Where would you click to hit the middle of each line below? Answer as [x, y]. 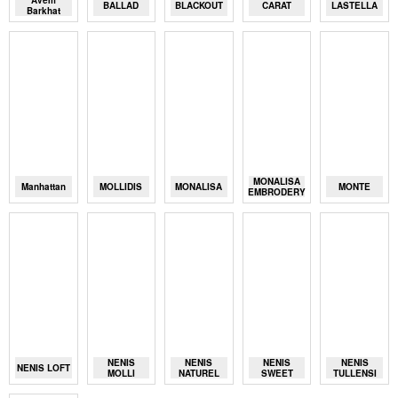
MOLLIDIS [121, 187]
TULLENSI [354, 374]
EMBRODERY [277, 192]
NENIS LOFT [43, 368]
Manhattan [43, 187]
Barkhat [43, 11]
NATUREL [199, 374]
